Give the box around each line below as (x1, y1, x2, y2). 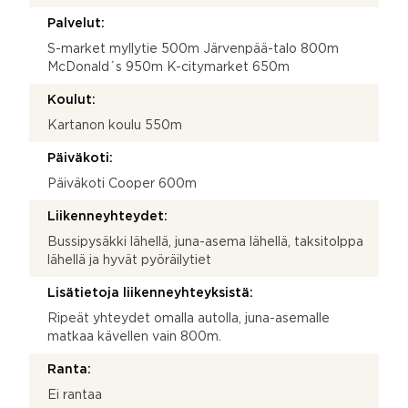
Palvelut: (47, 17, 105, 29)
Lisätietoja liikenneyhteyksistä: (47, 287, 253, 299)
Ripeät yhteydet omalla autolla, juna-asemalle (47, 312, 330, 324)
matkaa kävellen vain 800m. (47, 331, 221, 342)
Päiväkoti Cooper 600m (47, 178, 197, 189)
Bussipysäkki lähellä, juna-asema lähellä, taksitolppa (47, 236, 363, 248)
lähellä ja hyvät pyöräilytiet (47, 254, 211, 266)
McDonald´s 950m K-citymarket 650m (47, 61, 290, 73)
